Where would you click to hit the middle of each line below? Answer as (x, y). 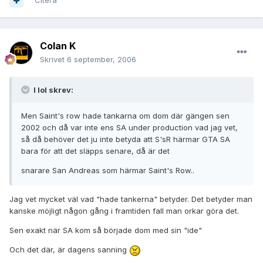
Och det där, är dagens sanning (69, 250)
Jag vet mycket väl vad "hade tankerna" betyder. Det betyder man (131, 199)
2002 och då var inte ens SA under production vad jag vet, (129, 128)
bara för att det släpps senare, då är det (95, 151)
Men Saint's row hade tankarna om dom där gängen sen (125, 116)
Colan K (58, 46)
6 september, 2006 (102, 60)
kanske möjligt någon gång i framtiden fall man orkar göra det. (124, 211)
